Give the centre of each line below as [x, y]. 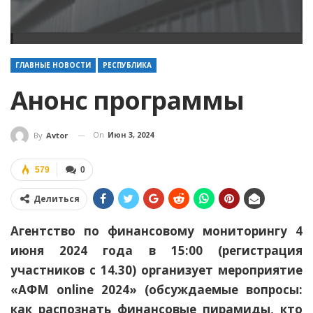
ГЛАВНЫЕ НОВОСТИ [53, 65]
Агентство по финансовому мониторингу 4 [156, 231]
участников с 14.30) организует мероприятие [156, 270]
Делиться [57, 199]
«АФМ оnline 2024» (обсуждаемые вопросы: [156, 290]
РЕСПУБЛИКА [127, 65]
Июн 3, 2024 [131, 135]
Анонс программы [127, 101]
